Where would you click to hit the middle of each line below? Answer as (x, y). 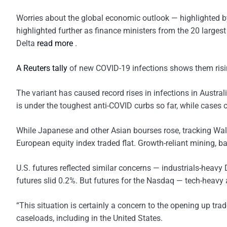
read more (56, 43)
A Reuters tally (42, 68)
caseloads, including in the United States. (89, 218)
